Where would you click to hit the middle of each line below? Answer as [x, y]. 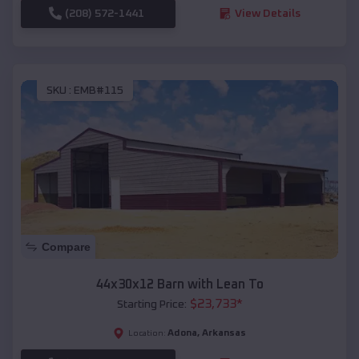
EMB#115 [99, 91]
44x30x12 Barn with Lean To [179, 284]
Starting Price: [151, 304]
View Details [267, 13]
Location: [147, 333]
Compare [66, 246]
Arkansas [224, 333]
